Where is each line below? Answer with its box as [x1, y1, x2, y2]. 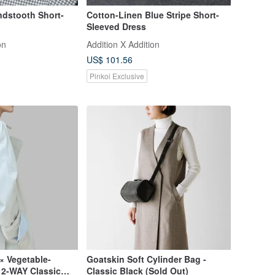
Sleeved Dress [86, 20, 146, 33]
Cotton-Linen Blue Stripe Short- [86, 8, 219, 21]
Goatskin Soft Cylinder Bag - [86, 253, 206, 266]
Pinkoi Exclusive [89, 70, 144, 81]
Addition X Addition [86, 37, 160, 50]
